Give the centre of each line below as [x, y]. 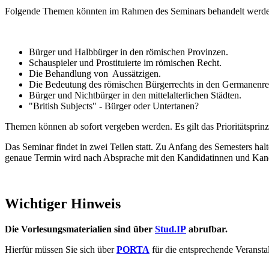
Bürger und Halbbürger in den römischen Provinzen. [128, 52]
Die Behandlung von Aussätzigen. [95, 73]
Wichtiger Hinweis [63, 203]
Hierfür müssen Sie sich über [59, 249]
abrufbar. [207, 229]
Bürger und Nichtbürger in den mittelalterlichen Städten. [135, 95]
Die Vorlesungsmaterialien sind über [80, 229]
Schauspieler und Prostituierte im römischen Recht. [125, 62]
